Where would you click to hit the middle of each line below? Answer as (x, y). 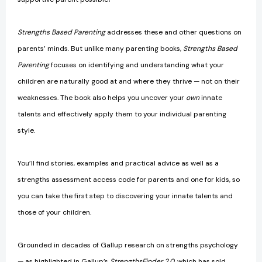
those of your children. (54, 213)
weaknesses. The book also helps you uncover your (102, 98)
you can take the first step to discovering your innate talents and (125, 196)
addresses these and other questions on (173, 32)
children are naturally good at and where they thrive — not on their (129, 82)
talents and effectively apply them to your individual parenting (122, 114)
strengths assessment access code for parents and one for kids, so (129, 180)
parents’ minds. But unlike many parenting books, (100, 49)
